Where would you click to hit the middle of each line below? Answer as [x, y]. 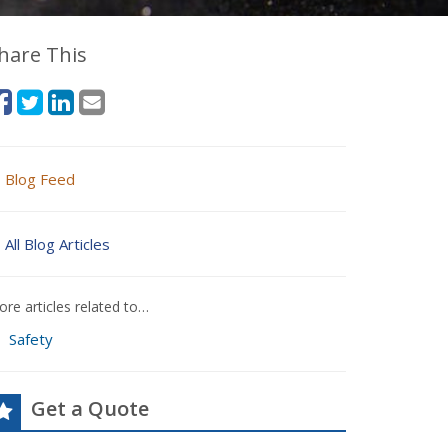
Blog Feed [40, 179]
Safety [30, 339]
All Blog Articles [57, 244]
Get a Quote [90, 408]
